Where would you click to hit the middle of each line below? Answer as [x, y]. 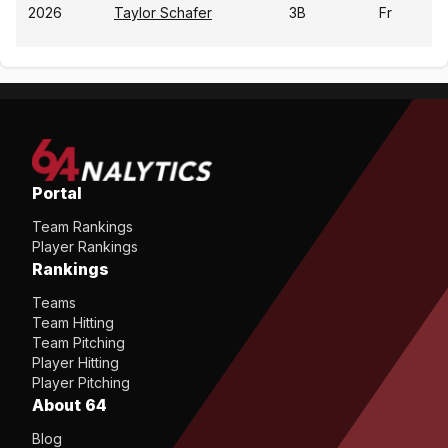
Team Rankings [82, 226]
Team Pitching [78, 342]
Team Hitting [73, 322]
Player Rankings [85, 246]
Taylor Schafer [163, 12]
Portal [57, 193]
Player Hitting [75, 362]
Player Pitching [81, 382]
